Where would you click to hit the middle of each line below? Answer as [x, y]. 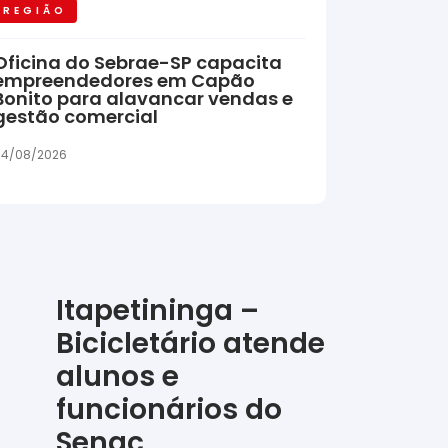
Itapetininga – [157, 311]
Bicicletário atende [190, 344]
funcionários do [169, 410]
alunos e [117, 377]
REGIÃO [34, 11]
